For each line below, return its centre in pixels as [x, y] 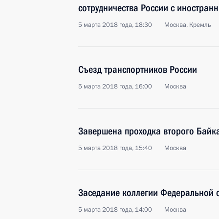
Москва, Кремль [188, 25]
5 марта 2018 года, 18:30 [115, 25]
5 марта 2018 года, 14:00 [115, 210]
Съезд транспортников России [138, 69]
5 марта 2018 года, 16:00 [115, 87]
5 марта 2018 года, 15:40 [115, 148]
